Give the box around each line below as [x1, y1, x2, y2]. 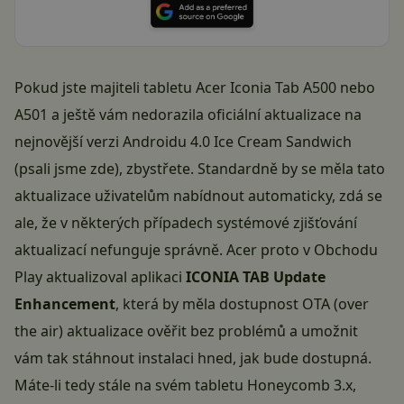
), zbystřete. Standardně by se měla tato [115, 158, 385, 179]
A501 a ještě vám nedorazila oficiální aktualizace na [14, 104, 362, 124]
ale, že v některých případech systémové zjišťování [14, 212, 357, 233]
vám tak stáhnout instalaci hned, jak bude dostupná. [14, 347, 372, 368]
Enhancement [14, 293, 115, 314]
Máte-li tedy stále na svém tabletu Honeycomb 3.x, [14, 374, 356, 395]
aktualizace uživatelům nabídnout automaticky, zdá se [14, 185, 382, 206]
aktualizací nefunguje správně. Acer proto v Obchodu [14, 239, 378, 260]
